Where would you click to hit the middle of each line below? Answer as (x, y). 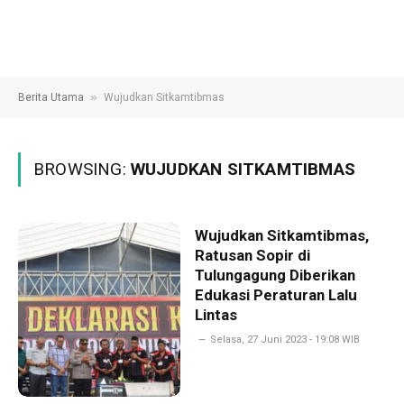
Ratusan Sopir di (252, 255)
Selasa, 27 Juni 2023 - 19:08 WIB (285, 340)
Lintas (216, 315)
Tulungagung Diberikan (275, 275)
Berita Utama (51, 97)
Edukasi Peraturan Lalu (275, 295)
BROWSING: (82, 169)
